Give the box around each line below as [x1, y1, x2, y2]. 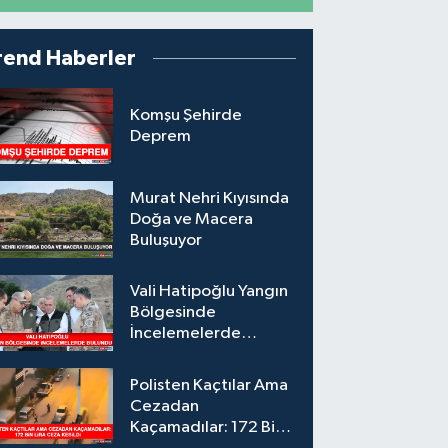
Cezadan [130, 397, 200, 415]
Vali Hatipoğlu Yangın [130, 283, 289, 301]
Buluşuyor [130, 232, 203, 250]
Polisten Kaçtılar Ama [130, 376, 289, 394]
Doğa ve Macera [130, 211, 254, 229]
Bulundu [130, 346, 192, 364]
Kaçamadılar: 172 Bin [130, 418, 285, 436]
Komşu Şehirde [130, 107, 243, 125]
